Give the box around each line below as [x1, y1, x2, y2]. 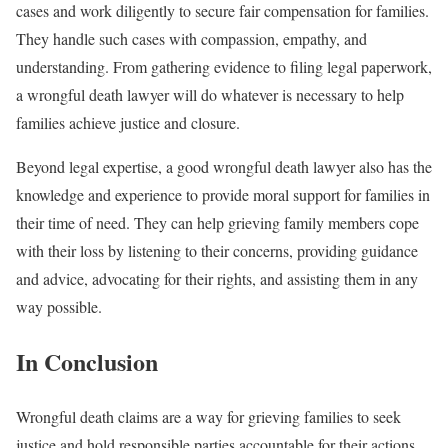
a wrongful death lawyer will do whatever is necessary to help [16, 83, 404, 105]
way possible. [16, 295, 107, 317]
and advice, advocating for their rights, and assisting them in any [16, 267, 418, 289]
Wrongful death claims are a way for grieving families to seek [16, 405, 401, 427]
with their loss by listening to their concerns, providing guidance [16, 239, 418, 261]
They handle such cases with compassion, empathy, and [16, 27, 367, 49]
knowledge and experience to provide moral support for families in [16, 183, 430, 205]
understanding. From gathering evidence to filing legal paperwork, [16, 55, 432, 77]
